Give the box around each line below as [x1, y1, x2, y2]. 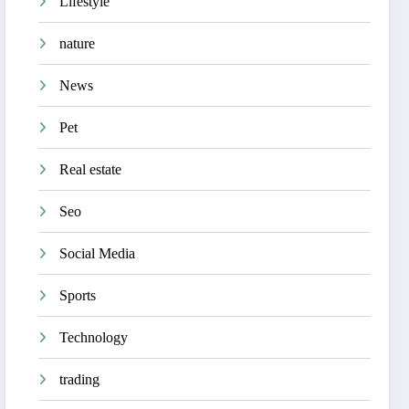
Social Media [59, 246, 136, 262]
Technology [59, 330, 129, 346]
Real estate [59, 162, 122, 178]
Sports [59, 288, 97, 304]
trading [59, 372, 100, 388]
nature [59, 36, 96, 52]
